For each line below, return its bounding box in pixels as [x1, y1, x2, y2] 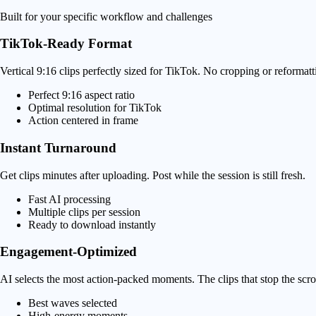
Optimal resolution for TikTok [28, 102, 162, 114]
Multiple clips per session [28, 205, 140, 218]
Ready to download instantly [28, 218, 156, 231]
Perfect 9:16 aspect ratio [28, 89, 135, 102]
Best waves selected [28, 297, 117, 310]
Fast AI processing [28, 193, 111, 205]
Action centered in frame [28, 114, 138, 127]
